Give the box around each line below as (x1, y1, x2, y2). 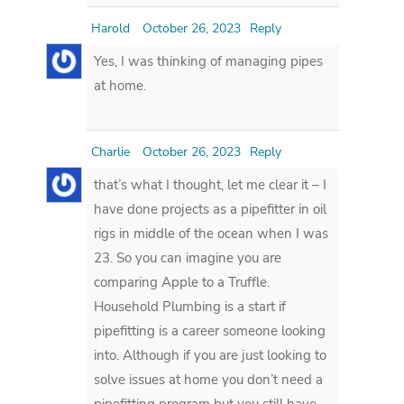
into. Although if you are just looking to (94, 345, 327, 364)
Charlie (91, 142, 131, 161)
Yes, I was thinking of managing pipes (94, 51, 324, 70)
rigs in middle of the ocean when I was (94, 224, 329, 243)
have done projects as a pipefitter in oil (94, 199, 327, 218)
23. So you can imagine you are (94, 248, 282, 267)
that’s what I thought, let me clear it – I (94, 175, 327, 194)
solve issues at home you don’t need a (94, 370, 324, 389)
